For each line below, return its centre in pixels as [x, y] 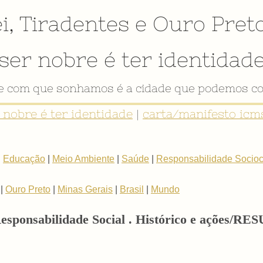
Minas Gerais [85, 189]
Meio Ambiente [83, 159]
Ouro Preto [28, 189]
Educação [24, 159]
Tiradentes [74, 24]
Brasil [132, 189]
